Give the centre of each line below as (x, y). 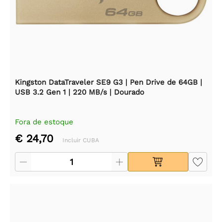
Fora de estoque (44, 122)
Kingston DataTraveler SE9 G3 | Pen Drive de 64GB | (109, 82)
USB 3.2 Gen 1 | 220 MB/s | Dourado (80, 92)
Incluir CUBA (81, 140)
